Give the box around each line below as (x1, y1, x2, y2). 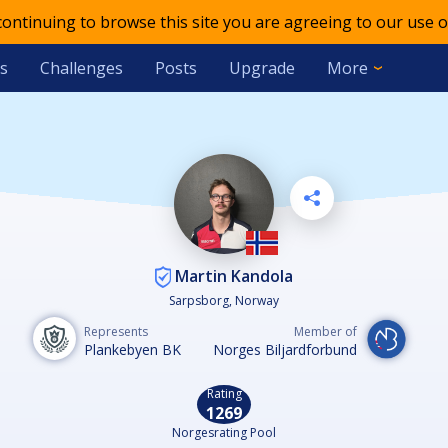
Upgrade (228, 57, 295, 79)
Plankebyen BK (83, 340, 181, 360)
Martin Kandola (171, 264, 293, 287)
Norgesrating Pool (172, 424, 276, 442)
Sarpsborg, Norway (169, 292, 279, 310)
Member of (293, 323, 357, 341)
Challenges (39, 57, 123, 79)
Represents (83, 323, 148, 341)
